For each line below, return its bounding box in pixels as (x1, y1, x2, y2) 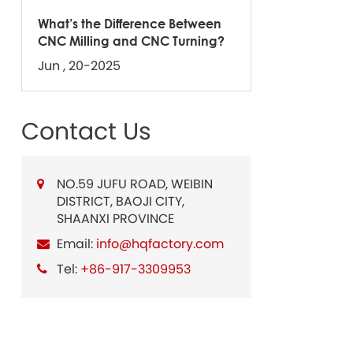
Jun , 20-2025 (37, 56, 121, 75)
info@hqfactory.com (95, 234, 224, 253)
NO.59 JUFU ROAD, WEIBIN (56, 174, 213, 193)
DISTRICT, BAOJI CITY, (56, 191, 184, 210)
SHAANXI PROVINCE (56, 209, 174, 228)
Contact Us (20, 114, 151, 148)
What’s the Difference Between (37, 15, 221, 31)
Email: (56, 234, 96, 253)
